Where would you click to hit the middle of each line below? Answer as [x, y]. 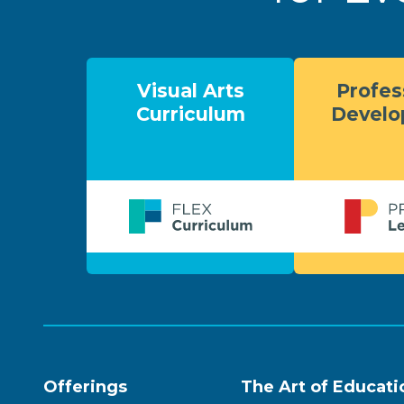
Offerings [85, 387]
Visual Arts [190, 91]
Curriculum [190, 114]
